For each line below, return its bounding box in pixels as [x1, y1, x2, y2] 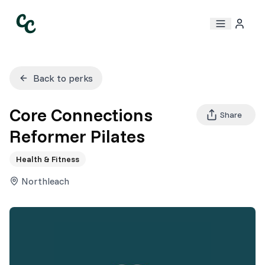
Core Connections [9, 104, 153, 126]
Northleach [21, 175, 69, 187]
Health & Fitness [16, 154, 79, 164]
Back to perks [33, 72, 93, 84]
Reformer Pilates [9, 125, 145, 147]
